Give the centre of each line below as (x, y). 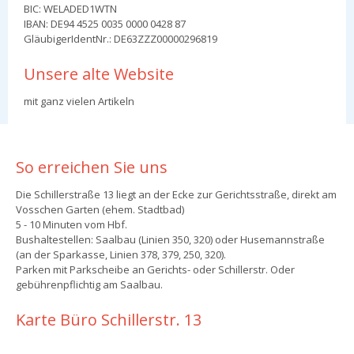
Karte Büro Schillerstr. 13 (109, 319)
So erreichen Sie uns (92, 167)
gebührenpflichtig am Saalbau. (89, 284)
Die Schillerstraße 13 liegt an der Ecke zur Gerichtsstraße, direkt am (176, 194)
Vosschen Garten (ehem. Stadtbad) (100, 209)
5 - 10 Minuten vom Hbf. (72, 224)
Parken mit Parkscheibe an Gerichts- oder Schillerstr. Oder (155, 269)
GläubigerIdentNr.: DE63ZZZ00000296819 (121, 38)
